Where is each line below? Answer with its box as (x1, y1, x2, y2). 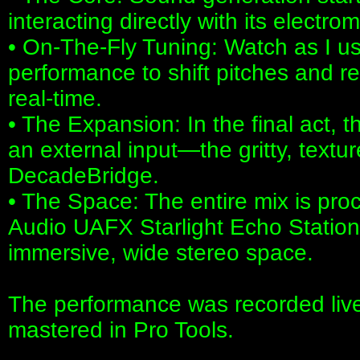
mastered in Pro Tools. (8, 317, 234, 342)
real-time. (8, 85, 102, 111)
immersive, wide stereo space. (8, 239, 313, 265)
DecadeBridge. (8, 162, 159, 188)
